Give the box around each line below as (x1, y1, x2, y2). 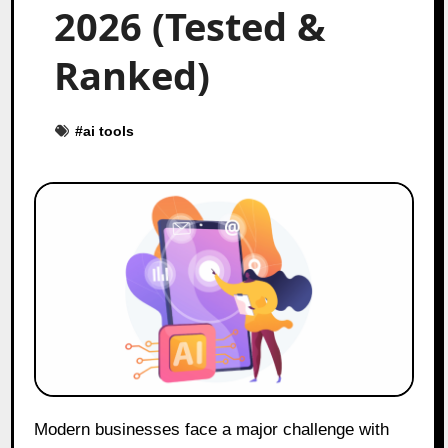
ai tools (83, 122, 135, 139)
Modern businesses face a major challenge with (34, 419, 49, 439)
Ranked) (54, 48, 221, 101)
